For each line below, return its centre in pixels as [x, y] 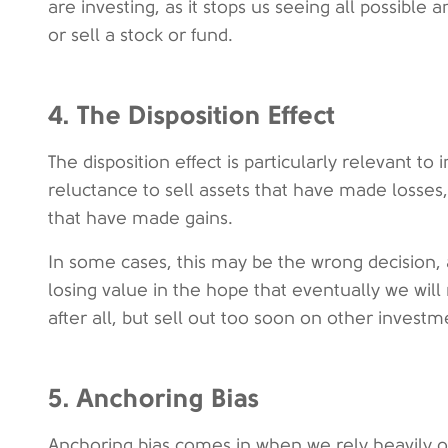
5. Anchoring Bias [153, 397]
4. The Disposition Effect [191, 114]
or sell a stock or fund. [140, 35]
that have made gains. [140, 218]
